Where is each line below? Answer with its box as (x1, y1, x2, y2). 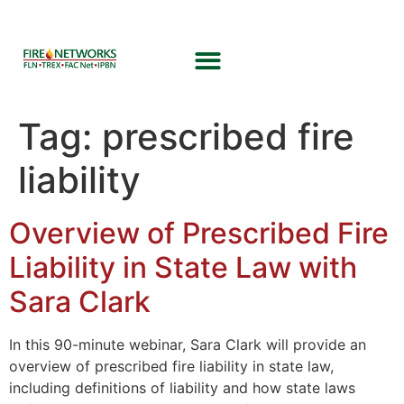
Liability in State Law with (9, 250, 357, 285)
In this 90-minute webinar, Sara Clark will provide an (9, 335, 366, 353)
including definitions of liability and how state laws (9, 379, 355, 397)
